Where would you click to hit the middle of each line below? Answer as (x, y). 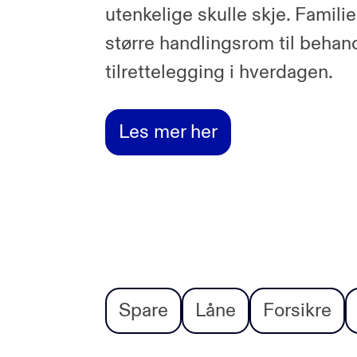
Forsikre (297, 310)
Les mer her (168, 132)
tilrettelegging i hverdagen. (219, 72)
